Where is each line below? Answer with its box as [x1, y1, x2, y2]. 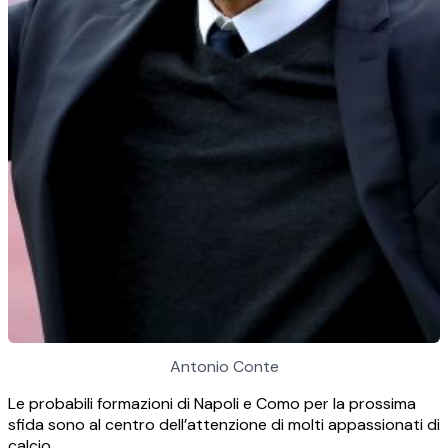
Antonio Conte [169, 356, 279, 378]
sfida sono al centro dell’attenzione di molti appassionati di [8, 414, 440, 436]
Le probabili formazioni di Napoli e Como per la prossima [8, 393, 416, 415]
